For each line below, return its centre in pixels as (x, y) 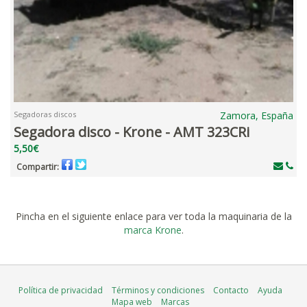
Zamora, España (257, 116)
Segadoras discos (45, 114)
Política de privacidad (60, 291)
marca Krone (152, 230)
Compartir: (38, 167)
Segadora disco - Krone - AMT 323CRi (132, 132)
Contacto (231, 291)
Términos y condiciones (158, 291)
